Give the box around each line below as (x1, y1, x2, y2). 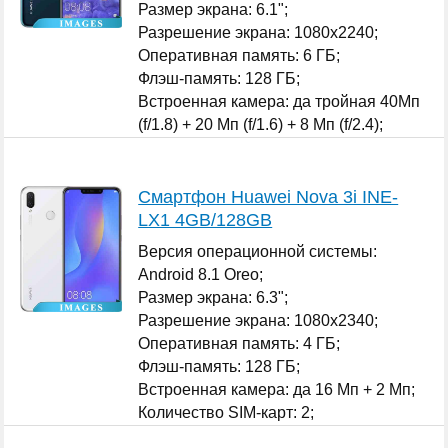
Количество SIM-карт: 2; (138, 403, 315, 421)
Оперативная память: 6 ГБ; (138, 46, 341, 64)
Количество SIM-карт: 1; (138, 138, 315, 156)
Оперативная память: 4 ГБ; (138, 334, 341, 352)
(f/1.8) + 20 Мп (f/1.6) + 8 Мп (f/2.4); (138, 115, 384, 133)
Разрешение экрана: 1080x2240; (138, 23, 379, 41)
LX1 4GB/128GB (138, 209, 273, 230)
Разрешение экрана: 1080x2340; (138, 311, 379, 329)
